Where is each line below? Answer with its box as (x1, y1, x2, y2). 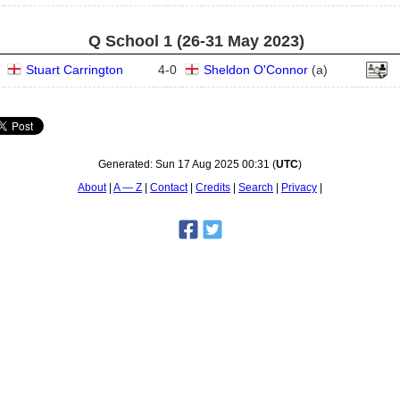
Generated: (98, 158, 155, 171)
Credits (196, 181, 230, 194)
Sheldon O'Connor (203, 62, 308, 77)
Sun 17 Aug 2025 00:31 (155, 158, 270, 171)
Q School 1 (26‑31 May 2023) (88, 32, 304, 50)
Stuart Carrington (25, 62, 123, 77)
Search (238, 181, 273, 194)
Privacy (281, 181, 317, 194)
